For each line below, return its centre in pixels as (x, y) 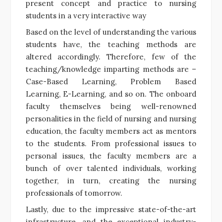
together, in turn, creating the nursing (111, 180)
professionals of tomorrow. (74, 193)
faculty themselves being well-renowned (111, 106)
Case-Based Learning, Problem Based (111, 81)
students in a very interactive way (86, 15)
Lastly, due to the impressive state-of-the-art (111, 209)
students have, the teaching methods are (111, 44)
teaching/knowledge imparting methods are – (111, 69)
